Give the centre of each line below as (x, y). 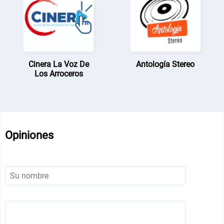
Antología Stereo (165, 64)
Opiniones (29, 135)
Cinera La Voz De (58, 64)
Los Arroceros (58, 73)
